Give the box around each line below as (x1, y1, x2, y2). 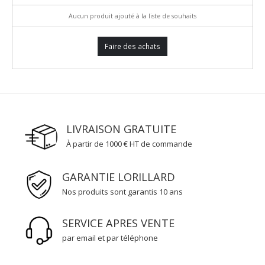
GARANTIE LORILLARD (62, 170, 176, 185)
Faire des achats (105, 41, 160, 51)
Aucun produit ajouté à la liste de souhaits (69, 11, 196, 20)
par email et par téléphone (62, 232, 159, 244)
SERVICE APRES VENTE (62, 216, 175, 231)
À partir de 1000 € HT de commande (66, 138, 193, 150)
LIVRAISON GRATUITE (66, 122, 177, 137)
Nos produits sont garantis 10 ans (62, 186, 183, 198)
